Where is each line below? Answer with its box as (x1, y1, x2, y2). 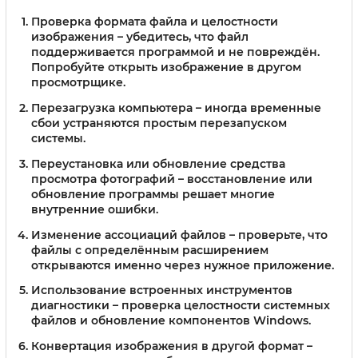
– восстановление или (175, 171, 312, 186)
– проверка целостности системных (109, 298, 330, 313)
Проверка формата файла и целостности (31, 14, 278, 30)
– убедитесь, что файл (114, 30, 249, 45)
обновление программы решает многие (31, 186, 275, 201)
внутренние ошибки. (31, 201, 158, 217)
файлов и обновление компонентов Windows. (31, 313, 311, 328)
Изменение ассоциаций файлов (31, 227, 226, 242)
